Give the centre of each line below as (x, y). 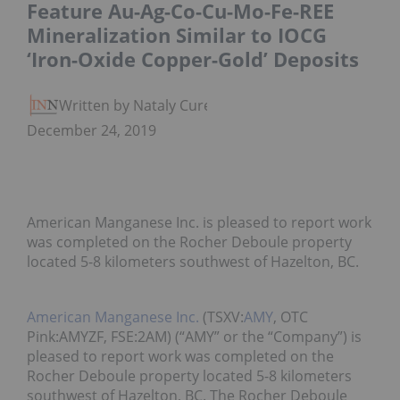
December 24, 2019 (92, 131)
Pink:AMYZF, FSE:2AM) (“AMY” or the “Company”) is (194, 337)
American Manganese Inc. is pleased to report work (199, 223)
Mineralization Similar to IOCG (177, 35)
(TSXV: (221, 317)
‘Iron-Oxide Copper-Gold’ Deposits (193, 59)
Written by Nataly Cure (135, 106)
